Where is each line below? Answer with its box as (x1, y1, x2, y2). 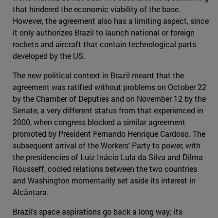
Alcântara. (13, 187, 49, 198)
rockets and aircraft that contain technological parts (13, 39, 196, 50)
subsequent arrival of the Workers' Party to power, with (13, 140, 200, 151)
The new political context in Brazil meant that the (13, 70, 184, 81)
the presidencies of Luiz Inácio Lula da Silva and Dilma (13, 152, 203, 163)
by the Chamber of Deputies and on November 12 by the (13, 93, 206, 104)
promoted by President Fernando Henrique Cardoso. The (13, 128, 205, 139)
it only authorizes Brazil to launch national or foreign (13, 27, 195, 38)
